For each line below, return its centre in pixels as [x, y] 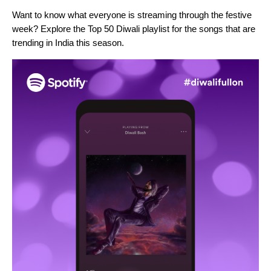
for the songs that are [212, 29]
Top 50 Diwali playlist [129, 29]
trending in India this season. [68, 43]
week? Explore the [50, 29]
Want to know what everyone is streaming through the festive [132, 15]
